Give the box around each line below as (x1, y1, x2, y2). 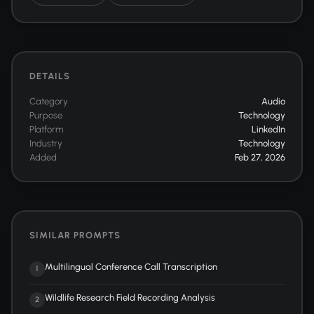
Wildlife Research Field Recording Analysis (44, 292, 215, 303)
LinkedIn (251, 123, 285, 135)
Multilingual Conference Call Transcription (44, 261, 217, 272)
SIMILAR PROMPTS (29, 229, 121, 240)
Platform (29, 123, 64, 135)
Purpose (29, 109, 62, 121)
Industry (29, 137, 62, 149)
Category (29, 95, 68, 107)
